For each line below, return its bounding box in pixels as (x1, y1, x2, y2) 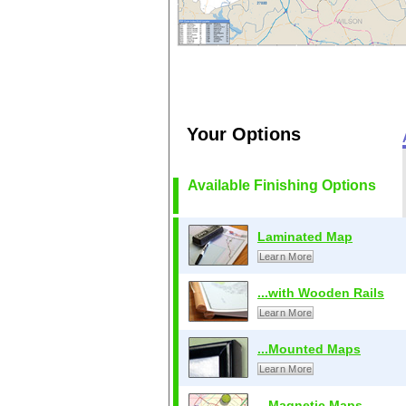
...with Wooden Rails (257, 285, 384, 300)
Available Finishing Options (188, 178, 376, 193)
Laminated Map (257, 229, 353, 244)
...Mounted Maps (257, 342, 361, 356)
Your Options (187, 124, 301, 144)
